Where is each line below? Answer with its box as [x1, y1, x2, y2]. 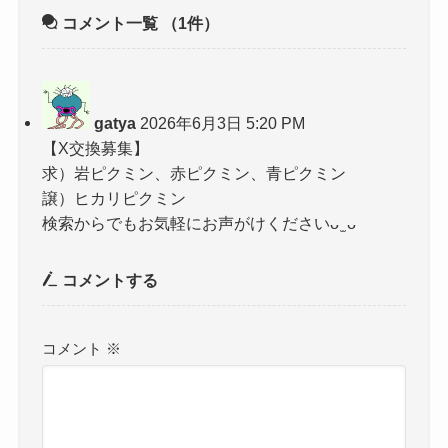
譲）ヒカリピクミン [42, 188, 187, 207]
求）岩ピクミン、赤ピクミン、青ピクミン [42, 163, 347, 182]
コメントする [58, 271, 159, 290]
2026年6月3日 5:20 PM [140, 113, 306, 132]
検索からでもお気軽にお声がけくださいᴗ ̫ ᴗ [42, 213, 357, 232]
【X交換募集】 [42, 138, 150, 157]
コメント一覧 [58, 13, 163, 32]
